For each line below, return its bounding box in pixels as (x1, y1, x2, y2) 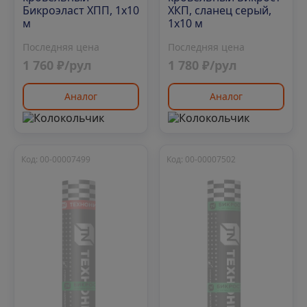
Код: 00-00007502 (167, 153, 236, 165)
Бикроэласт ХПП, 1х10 (23, 3, 139, 19)
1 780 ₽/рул (168, 57, 237, 74)
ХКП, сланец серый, (168, 3, 271, 19)
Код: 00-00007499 (21, 153, 90, 165)
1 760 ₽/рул (23, 57, 92, 74)
